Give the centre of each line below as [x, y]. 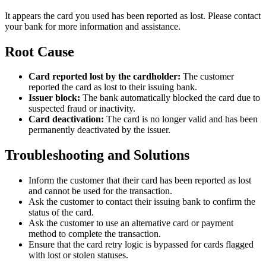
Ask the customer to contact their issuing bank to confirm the [142, 202]
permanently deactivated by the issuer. [99, 130]
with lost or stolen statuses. [78, 255]
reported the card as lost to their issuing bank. [113, 87]
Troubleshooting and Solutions [97, 155]
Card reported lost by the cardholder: [104, 77]
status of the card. [61, 213]
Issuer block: [54, 98]
